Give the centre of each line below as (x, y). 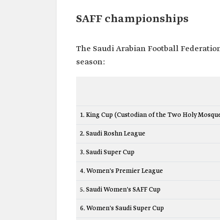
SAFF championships (132, 19)
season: (91, 62)
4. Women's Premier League (122, 171)
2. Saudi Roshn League (113, 134)
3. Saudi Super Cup (107, 152)
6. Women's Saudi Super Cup (122, 208)
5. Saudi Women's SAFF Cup (120, 190)
